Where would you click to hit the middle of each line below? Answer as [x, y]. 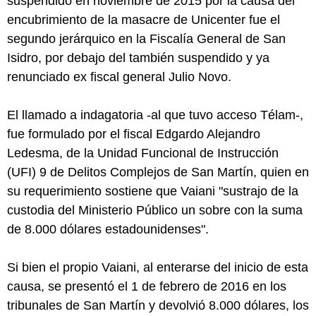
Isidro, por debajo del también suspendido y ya [138, 58]
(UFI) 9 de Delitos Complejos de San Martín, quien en [158, 172]
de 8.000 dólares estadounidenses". [108, 230]
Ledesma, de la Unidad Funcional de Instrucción [143, 153]
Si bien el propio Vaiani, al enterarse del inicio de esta [158, 268]
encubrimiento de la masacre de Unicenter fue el [144, 20]
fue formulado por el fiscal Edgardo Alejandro [134, 134]
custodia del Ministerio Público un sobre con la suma [155, 211]
